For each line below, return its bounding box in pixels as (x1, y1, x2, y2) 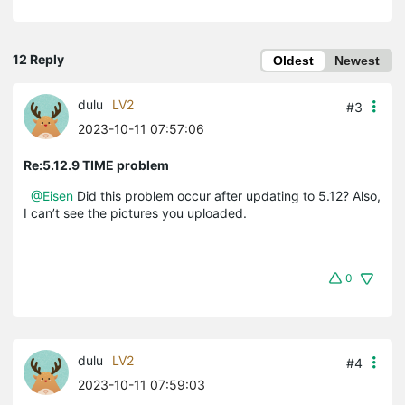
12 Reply (13, 51, 64, 67)
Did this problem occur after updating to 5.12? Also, (73, 187, 381, 203)
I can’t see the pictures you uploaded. (24, 204, 247, 221)
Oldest (273, 52, 314, 68)
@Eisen (31, 187, 73, 203)
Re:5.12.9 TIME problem (24, 156, 169, 173)
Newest (334, 52, 380, 68)
